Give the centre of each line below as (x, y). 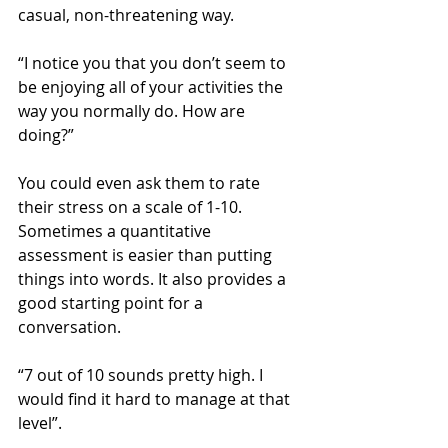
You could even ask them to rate (141, 182)
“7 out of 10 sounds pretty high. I (142, 374)
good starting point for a (112, 302)
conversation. (69, 326)
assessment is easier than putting (147, 254)
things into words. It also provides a (154, 278)
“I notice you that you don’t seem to (154, 62)
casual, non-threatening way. (126, 14)
